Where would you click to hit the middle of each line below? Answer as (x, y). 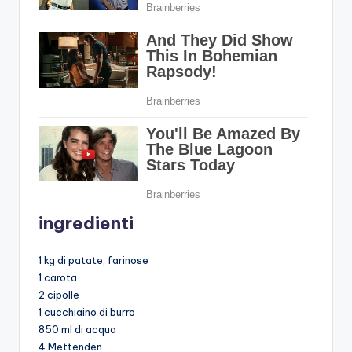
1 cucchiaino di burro (87, 312)
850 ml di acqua (77, 329)
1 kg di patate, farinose (93, 260)
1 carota (58, 277)
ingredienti (86, 223)
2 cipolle (59, 294)
